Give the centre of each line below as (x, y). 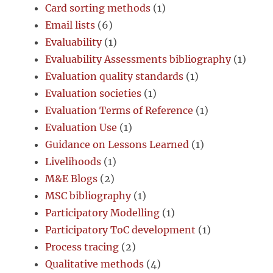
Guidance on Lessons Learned (117, 144)
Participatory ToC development (121, 229)
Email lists (70, 25)
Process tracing (82, 246)
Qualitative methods (95, 264)
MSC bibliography (88, 195)
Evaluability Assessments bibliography (138, 59)
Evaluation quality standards (115, 76)
